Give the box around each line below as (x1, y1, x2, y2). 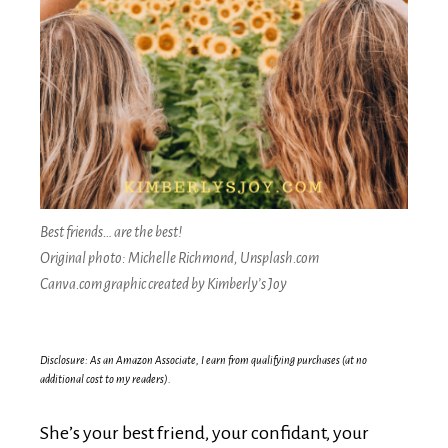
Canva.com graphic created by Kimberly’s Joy (40, 275, 287, 292)
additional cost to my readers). (40, 372, 171, 385)
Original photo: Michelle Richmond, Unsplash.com (40, 249, 319, 266)
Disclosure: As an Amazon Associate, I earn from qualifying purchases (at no (40, 353, 367, 366)
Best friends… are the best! (40, 223, 182, 240)
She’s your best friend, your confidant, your (40, 422, 369, 443)
